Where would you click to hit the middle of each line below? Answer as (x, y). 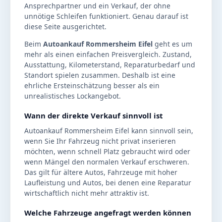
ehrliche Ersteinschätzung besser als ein (92, 86)
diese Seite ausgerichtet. (65, 27)
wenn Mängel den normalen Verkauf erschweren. (107, 162)
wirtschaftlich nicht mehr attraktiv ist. (87, 193)
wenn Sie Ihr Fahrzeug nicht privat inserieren (100, 141)
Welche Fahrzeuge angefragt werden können (108, 213)
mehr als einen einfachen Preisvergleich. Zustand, (108, 55)
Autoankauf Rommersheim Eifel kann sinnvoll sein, (109, 131)
